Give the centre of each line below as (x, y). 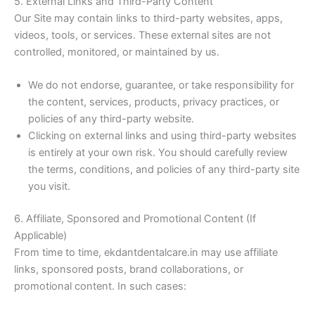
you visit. (49, 187)
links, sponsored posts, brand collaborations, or (129, 270)
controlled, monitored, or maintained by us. (117, 52)
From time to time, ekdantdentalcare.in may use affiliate (146, 253)
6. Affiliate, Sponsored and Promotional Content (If (135, 219)
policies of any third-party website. (111, 119)
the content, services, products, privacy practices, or (154, 102)
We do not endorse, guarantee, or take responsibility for (161, 85)
